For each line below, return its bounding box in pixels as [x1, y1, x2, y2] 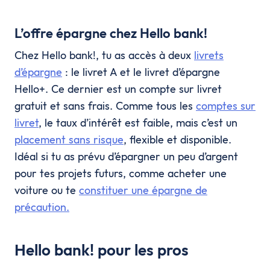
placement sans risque [14, 132, 124, 146]
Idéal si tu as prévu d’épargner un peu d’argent [14, 149, 238, 163]
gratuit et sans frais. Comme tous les [14, 98, 196, 113]
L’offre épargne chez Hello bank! [14, 24, 207, 42]
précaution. [14, 199, 69, 214]
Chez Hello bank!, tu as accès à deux [14, 48, 194, 62]
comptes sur [196, 98, 256, 113]
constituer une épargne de [79, 183, 207, 197]
